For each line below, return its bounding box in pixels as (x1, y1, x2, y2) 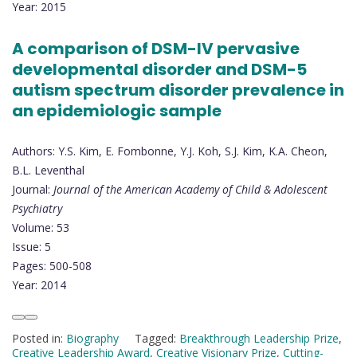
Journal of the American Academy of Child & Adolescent (53, 182, 328, 198)
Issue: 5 (12, 239, 51, 255)
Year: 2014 (12, 277, 66, 293)
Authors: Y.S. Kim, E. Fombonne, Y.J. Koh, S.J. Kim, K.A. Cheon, (12, 143, 328, 159)
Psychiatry (12, 201, 62, 217)
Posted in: (12, 331, 66, 347)
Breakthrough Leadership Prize (179, 331, 339, 347)
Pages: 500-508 (12, 258, 92, 274)
